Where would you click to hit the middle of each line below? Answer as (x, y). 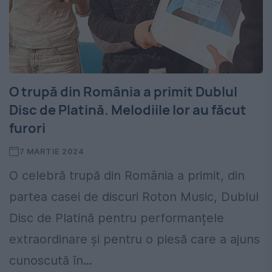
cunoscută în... (51, 261)
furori (27, 128)
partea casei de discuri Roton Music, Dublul (134, 197)
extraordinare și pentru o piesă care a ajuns (134, 240)
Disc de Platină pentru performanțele (117, 218)
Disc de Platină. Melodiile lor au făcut (128, 110)
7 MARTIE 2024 (52, 151)
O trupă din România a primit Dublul (123, 92)
